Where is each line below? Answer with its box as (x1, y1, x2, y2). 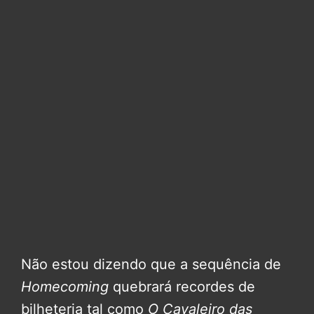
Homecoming (21, 278, 113, 296)
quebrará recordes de (113, 278, 255, 296)
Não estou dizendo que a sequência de (21, 256, 281, 273)
